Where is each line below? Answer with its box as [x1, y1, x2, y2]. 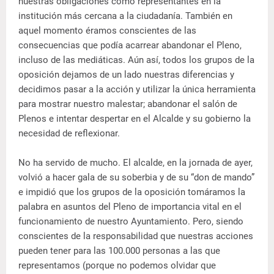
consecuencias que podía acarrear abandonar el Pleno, [18, 40, 242, 51]
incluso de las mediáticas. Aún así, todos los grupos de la [18, 54, 254, 66]
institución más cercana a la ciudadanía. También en [18, 10, 232, 22]
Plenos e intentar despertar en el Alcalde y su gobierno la [18, 113, 251, 125]
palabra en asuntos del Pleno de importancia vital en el [18, 201, 242, 213]
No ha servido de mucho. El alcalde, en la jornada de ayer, [18, 157, 253, 169]
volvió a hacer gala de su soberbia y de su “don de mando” [18, 172, 254, 183]
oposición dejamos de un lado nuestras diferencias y [18, 69, 234, 81]
